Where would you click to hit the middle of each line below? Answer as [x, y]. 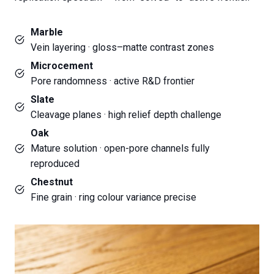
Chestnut [52, 182]
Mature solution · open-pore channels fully [120, 149]
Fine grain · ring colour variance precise [113, 198]
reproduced [55, 164]
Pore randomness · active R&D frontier [113, 81]
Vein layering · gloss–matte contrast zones [122, 48]
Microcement [62, 66]
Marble [47, 32]
